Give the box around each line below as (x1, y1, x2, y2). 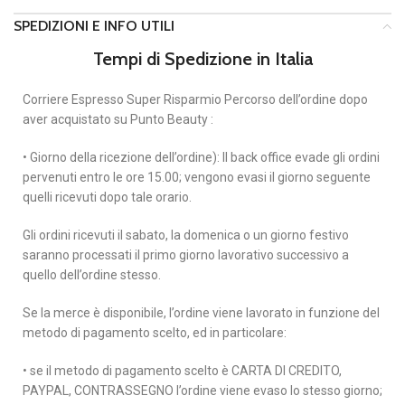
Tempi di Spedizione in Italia (92, 48, 313, 70)
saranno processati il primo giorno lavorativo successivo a (23, 248, 349, 262)
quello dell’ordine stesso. (23, 268, 161, 282)
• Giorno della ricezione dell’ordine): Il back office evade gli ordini (23, 150, 380, 165)
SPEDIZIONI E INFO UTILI (14, 17, 174, 34)
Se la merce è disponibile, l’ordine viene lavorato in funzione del (23, 306, 380, 320)
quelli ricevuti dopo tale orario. (23, 190, 192, 204)
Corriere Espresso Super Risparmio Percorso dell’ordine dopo (23, 92, 368, 107)
